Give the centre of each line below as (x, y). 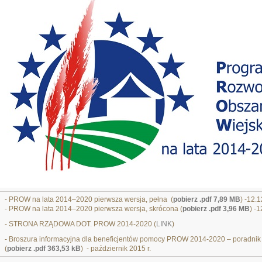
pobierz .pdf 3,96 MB (216, 209)
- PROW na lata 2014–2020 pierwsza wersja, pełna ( (89, 199)
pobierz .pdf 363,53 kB (44, 249)
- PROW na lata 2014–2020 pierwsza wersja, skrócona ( (94, 209)
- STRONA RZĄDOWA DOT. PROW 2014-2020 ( (80, 224)
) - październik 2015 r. (116, 249)
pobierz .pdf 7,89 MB (207, 199)
